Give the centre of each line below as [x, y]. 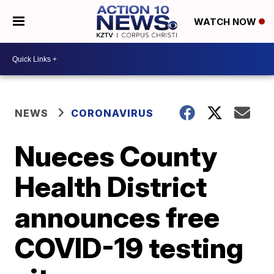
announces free [117, 217]
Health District [111, 187]
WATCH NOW [226, 22]
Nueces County [116, 156]
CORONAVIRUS [113, 113]
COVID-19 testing [129, 248]
